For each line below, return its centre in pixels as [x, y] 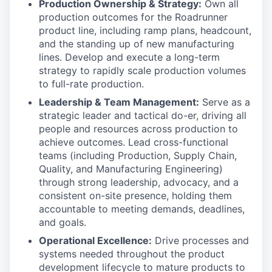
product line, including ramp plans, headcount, [145, 30]
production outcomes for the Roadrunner [133, 17]
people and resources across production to [138, 129]
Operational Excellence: [95, 240]
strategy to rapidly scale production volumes [142, 70]
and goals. [63, 222]
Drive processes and [200, 240]
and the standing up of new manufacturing [137, 44]
